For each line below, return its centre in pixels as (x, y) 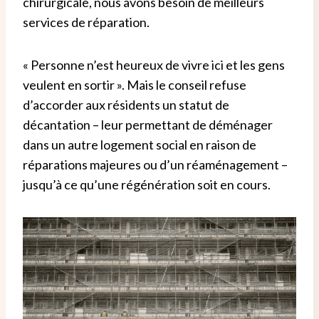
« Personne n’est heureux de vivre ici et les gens (154, 64)
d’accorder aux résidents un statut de (126, 104)
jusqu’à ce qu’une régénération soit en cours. (147, 184)
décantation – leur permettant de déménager (148, 124)
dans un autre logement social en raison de (140, 144)
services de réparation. (86, 22)
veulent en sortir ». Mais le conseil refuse (135, 84)
